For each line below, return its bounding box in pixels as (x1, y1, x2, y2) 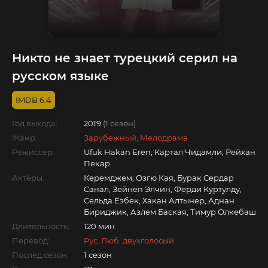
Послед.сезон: (12, 249, 69, 260)
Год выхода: (12, 118, 57, 128)
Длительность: (12, 221, 69, 231)
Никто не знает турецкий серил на (12, 50, 237, 65)
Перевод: (12, 235, 50, 245)
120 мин (84, 221, 115, 231)
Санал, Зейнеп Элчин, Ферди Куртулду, (84, 184, 242, 194)
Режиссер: (12, 147, 54, 157)
